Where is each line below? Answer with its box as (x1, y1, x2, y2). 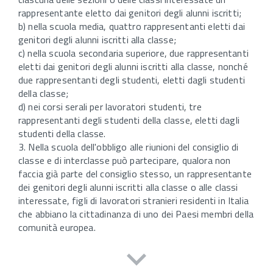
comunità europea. (18, 220, 96, 235)
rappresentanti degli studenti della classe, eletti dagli (18, 113, 239, 128)
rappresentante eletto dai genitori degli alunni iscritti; (18, 5, 242, 21)
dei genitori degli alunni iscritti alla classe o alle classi (18, 180, 238, 195)
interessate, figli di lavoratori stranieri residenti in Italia (18, 193, 249, 208)
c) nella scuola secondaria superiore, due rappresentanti (18, 46, 249, 61)
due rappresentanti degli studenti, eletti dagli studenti (18, 73, 245, 88)
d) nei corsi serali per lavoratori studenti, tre (18, 99, 202, 115)
